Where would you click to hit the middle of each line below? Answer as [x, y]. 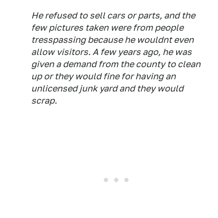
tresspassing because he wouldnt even [112, 40]
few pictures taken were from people [107, 27]
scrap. [44, 100]
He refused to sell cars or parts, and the [113, 15]
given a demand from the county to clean [116, 64]
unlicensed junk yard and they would [107, 88]
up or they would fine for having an [103, 76]
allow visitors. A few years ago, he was [111, 52]
